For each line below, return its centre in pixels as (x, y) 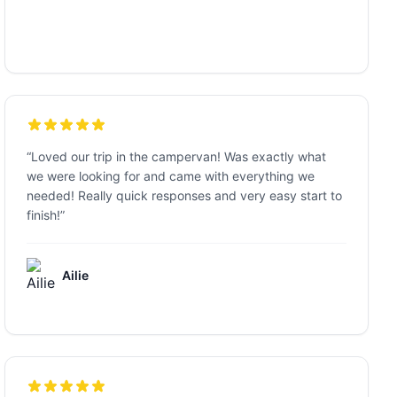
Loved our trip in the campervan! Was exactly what (179, 156)
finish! (44, 215)
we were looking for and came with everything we (171, 176)
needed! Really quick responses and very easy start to (185, 195)
